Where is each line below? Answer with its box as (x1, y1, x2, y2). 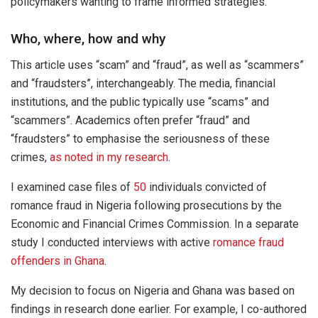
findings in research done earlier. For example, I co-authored (11, 302, 307, 316)
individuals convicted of (146, 180, 267, 194)
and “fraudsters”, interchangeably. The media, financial (11, 76, 275, 90)
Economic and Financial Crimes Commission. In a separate (11, 216, 299, 231)
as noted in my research (50, 150, 168, 164)
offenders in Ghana (11, 253, 104, 268)
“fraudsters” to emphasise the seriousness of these (11, 131, 270, 146)
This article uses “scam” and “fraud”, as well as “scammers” (11, 57, 304, 72)
